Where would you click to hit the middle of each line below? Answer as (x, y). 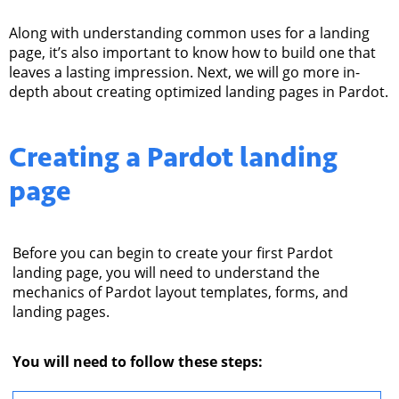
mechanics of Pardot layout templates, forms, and (180, 292)
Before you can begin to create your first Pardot (173, 252)
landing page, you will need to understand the (166, 272)
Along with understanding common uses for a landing (189, 33)
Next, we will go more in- (277, 73)
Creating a (78, 156)
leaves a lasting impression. (101, 73)
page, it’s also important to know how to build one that (192, 53)
